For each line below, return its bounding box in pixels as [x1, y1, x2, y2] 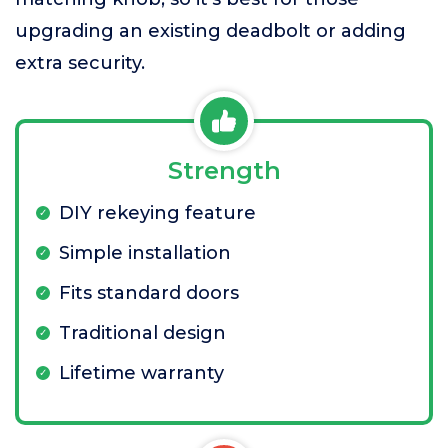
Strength [167, 156, 281, 185]
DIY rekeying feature [59, 202, 256, 224]
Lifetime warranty [59, 362, 224, 384]
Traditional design [59, 322, 226, 344]
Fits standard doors [59, 282, 239, 304]
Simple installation [59, 242, 231, 264]
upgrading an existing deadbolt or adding [15, 20, 406, 42]
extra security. [15, 52, 145, 74]
